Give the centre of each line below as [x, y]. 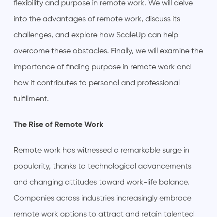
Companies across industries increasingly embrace [102, 198]
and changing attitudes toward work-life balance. [101, 182]
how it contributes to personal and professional [97, 83]
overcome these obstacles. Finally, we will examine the [108, 51]
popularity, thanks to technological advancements [102, 166]
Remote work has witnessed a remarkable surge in [101, 150]
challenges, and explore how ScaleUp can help [96, 35]
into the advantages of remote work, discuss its [97, 19]
